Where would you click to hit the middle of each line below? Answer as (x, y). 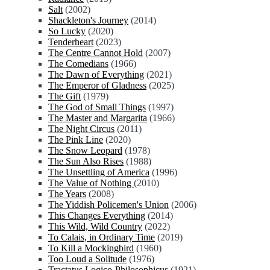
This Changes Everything (97, 215)
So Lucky (67, 31)
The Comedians (78, 64)
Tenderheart (71, 42)
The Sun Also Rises (86, 161)
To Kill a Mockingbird (91, 248)
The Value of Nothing (91, 183)
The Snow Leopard (85, 150)
